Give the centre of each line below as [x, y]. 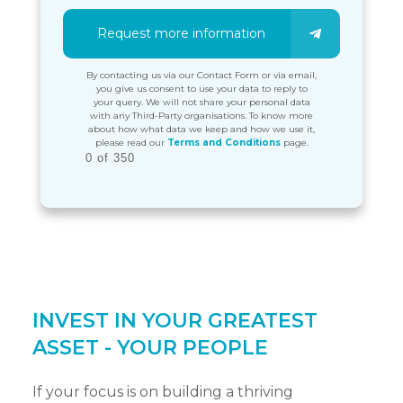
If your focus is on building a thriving [163, 391]
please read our [131, 142]
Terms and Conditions [224, 142]
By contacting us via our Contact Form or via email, [201, 75]
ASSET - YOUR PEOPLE [150, 347]
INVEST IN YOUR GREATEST [175, 320]
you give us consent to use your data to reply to [201, 88]
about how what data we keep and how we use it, [201, 129]
